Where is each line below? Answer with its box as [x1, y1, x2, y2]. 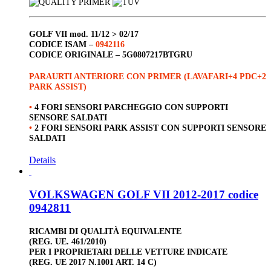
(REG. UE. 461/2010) [29, 237, 106, 247]
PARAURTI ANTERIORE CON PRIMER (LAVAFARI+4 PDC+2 [29, 71, 266, 82]
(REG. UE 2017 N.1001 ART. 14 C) [29, 257, 157, 267]
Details [29, 155, 56, 166]
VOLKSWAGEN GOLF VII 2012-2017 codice [29, 188, 258, 201]
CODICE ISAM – [29, 39, 96, 49]
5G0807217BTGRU [122, 49, 192, 59]
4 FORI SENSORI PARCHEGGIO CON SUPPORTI [34, 102, 228, 113]
